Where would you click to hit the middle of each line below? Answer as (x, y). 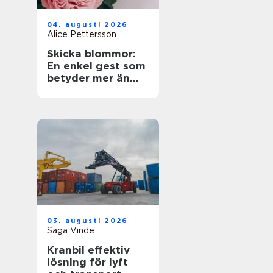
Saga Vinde (71, 230)
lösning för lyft (87, 262)
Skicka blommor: (91, 54)
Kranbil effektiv (67, 250)
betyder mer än (88, 78)
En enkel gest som (96, 66)
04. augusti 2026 (88, 24)
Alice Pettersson (82, 34)
